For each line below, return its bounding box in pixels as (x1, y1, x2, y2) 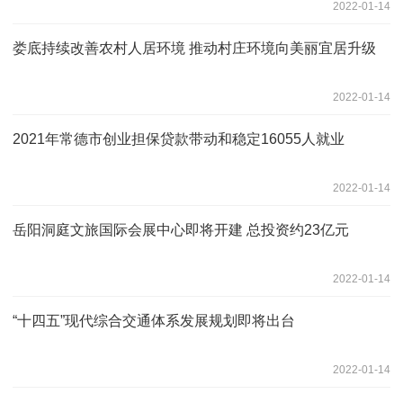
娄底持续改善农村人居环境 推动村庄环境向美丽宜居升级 (13, 40, 376, 56)
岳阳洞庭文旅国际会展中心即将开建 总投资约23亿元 (13, 221, 349, 237)
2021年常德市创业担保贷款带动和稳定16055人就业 (13, 130, 345, 147)
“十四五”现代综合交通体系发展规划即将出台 (13, 312, 295, 328)
